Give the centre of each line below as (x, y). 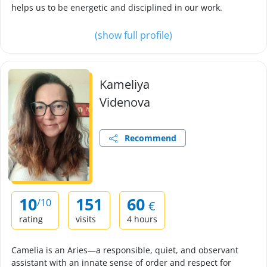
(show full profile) (133, 35)
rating (31, 219)
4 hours (142, 219)
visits (86, 219)
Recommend (147, 138)
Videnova (125, 102)
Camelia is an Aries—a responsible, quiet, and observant (125, 250)
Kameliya (125, 84)
